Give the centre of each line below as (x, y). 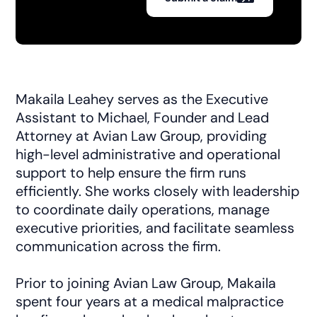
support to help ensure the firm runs (131, 172)
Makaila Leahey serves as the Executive (142, 99)
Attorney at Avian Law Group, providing (142, 136)
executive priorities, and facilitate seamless (155, 227)
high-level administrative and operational (148, 154)
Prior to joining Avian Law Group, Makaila (146, 283)
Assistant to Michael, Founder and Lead (143, 117)
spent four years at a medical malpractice (150, 301)
